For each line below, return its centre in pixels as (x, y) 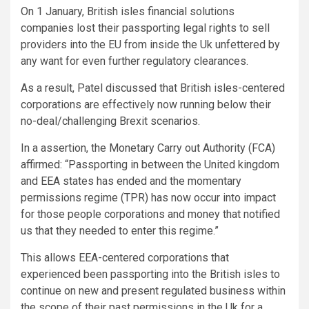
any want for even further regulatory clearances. (134, 61)
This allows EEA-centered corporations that (125, 257)
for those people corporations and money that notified (150, 214)
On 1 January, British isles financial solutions (128, 11)
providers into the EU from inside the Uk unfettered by (150, 44)
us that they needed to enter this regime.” (120, 230)
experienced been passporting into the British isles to (150, 274)
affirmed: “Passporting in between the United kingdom (150, 164)
